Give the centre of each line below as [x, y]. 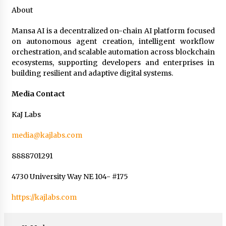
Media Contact [38, 94]
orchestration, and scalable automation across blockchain [113, 52]
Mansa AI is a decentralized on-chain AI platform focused [113, 31]
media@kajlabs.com [47, 135]
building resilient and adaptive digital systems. [93, 73]
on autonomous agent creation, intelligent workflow [113, 41]
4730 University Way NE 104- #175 [70, 176]
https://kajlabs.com [44, 197]
